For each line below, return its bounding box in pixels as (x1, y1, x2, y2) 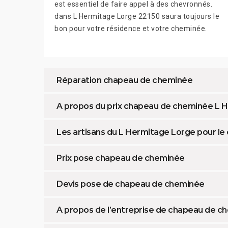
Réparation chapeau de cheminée (56, 75, 192, 85)
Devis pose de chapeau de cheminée (56, 179, 205, 189)
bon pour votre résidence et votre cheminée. (54, 24, 207, 33)
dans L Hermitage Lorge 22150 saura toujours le (54, 12, 219, 21)
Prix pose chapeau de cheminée (56, 153, 185, 163)
